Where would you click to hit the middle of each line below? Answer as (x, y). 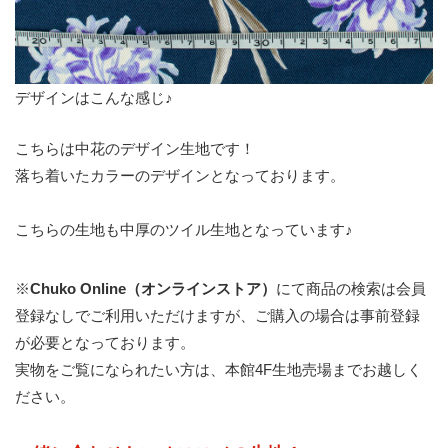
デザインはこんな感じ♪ (94, 97)
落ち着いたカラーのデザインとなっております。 (180, 175)
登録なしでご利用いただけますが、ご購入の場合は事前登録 (217, 315)
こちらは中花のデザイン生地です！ (135, 148)
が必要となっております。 (105, 342)
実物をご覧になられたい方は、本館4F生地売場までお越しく (218, 369)
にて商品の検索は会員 (351, 288)
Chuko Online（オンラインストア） (153, 288)
